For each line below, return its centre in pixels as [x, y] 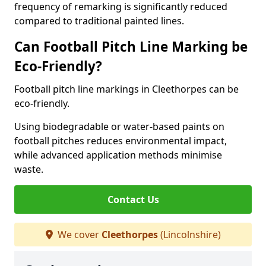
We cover [78, 235]
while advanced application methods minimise [118, 155]
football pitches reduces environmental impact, [121, 141]
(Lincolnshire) [189, 235]
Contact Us [133, 199]
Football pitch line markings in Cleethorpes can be [126, 89]
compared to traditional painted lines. [99, 21]
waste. [29, 169]
